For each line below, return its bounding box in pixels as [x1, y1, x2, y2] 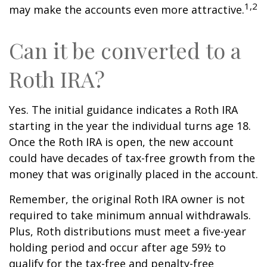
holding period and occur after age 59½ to [9, 240, 226, 255]
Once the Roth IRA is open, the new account [9, 135, 234, 150]
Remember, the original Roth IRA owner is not [9, 192, 245, 207]
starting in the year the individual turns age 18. [9, 119, 251, 133]
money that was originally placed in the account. [9, 167, 258, 182]
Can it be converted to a [9, 36, 241, 65]
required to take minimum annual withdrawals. [9, 208, 251, 223]
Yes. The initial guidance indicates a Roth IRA [9, 103, 238, 117]
